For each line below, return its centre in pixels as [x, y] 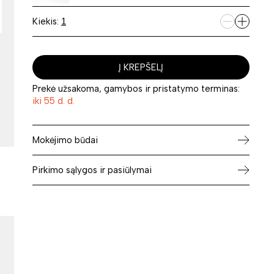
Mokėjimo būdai [65, 140]
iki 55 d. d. [53, 101]
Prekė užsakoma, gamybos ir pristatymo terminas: [136, 89]
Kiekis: [46, 21]
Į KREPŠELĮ [141, 67]
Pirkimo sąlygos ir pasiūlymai [92, 170]
